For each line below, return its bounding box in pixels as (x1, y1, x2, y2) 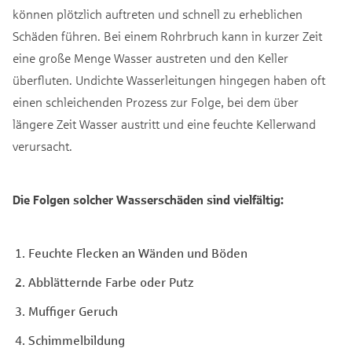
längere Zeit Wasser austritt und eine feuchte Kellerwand (13, 115, 316, 131)
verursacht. (13, 137, 75, 153)
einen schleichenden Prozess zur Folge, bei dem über (13, 93, 299, 109)
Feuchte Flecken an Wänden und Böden (28, 244, 247, 260)
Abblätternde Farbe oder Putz (28, 273, 194, 289)
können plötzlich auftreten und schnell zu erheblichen (13, 5, 302, 21)
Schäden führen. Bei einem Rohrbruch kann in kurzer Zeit (13, 27, 322, 43)
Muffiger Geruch (28, 302, 118, 318)
